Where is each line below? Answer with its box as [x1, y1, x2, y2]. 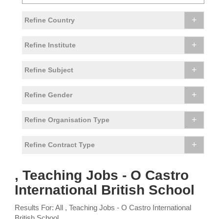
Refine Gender [24, 91, 72, 99]
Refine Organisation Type [24, 116, 109, 124]
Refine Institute [24, 41, 76, 49]
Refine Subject [24, 66, 73, 74]
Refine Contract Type [24, 141, 95, 149]
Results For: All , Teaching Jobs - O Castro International [15, 203, 191, 212]
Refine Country [24, 16, 75, 24]
